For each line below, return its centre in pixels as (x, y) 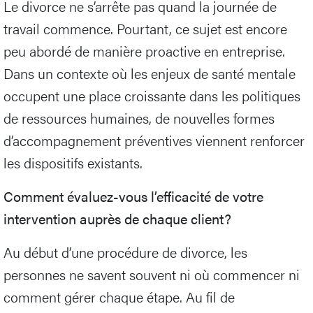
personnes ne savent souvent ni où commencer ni (152, 275)
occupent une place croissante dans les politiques (152, 96)
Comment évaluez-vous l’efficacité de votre (133, 196)
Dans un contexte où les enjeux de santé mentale (150, 73)
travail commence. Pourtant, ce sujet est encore (145, 29)
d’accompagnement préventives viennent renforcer (154, 140)
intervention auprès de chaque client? (117, 219)
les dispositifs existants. (73, 163)
